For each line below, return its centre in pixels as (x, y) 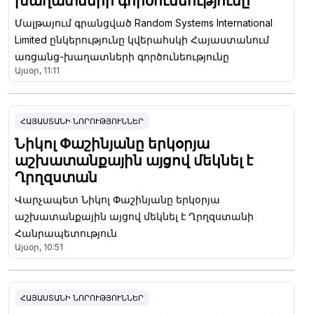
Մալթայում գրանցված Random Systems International (144, 22)
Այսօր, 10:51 (39, 247)
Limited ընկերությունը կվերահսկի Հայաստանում (142, 39)
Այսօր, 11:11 (37, 70)
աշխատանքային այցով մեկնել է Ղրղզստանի (134, 216)
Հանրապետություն (66, 233)
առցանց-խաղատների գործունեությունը (122, 56)
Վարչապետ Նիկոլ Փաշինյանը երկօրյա (117, 199)
